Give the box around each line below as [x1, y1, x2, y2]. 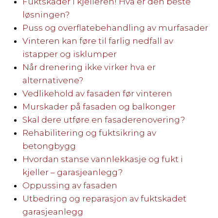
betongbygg [22, 141, 76, 151]
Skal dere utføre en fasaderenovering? [22, 114, 185, 125]
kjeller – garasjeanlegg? [22, 167, 123, 177]
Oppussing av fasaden [22, 180, 117, 190]
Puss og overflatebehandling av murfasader [22, 22, 208, 33]
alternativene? [22, 75, 83, 85]
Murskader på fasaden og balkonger [22, 101, 176, 111]
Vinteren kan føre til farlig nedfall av [22, 36, 173, 46]
